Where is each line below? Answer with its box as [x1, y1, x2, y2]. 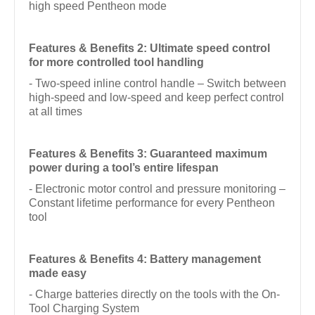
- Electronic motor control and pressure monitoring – [29, 182, 285, 195]
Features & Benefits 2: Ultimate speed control [29, 41, 270, 54]
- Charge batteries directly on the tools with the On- [29, 288, 280, 300]
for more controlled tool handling [29, 56, 204, 68]
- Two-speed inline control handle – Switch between [29, 77, 286, 89]
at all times [29, 105, 82, 117]
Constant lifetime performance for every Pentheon [29, 196, 275, 209]
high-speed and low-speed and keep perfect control [29, 91, 284, 103]
